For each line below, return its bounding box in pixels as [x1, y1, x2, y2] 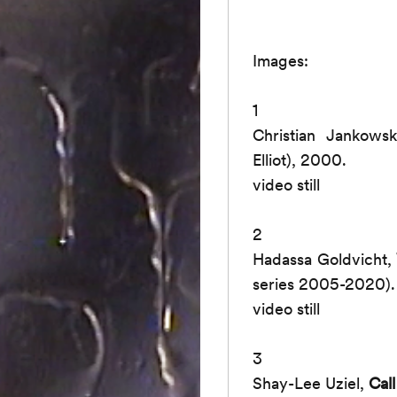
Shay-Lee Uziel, [253, 373, 370, 393]
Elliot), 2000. [253, 150, 347, 169]
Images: [253, 51, 309, 70]
